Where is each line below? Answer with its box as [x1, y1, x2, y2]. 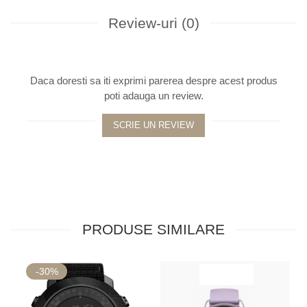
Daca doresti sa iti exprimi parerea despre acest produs [29, 74, 278, 86]
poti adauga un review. [103, 89, 204, 101]
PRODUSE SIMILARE [82, 221, 225, 237]
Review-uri [108, 14, 182, 31]
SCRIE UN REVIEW [113, 119, 194, 130]
